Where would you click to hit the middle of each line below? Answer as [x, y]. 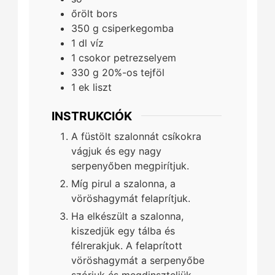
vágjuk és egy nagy [116, 151]
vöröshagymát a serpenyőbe [137, 261]
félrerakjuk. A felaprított [126, 246]
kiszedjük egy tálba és [123, 231]
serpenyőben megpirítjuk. [130, 166]
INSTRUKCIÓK [91, 116]
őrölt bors [94, 13]
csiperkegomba [137, 28]
